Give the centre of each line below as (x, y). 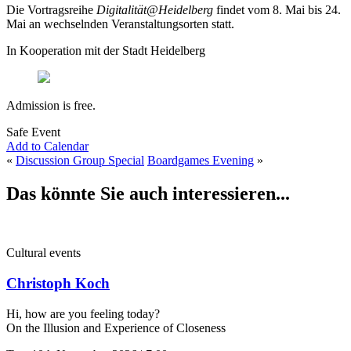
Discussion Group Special (80, 160)
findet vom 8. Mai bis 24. (277, 9)
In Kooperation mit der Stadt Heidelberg (106, 50)
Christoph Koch (58, 284)
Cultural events (43, 253)
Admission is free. (51, 105)
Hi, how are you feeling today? (83, 313)
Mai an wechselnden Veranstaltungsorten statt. (120, 24)
